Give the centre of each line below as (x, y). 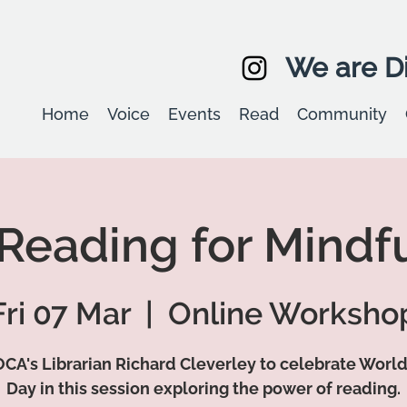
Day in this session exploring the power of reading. (203, 388)
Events (194, 114)
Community (342, 114)
